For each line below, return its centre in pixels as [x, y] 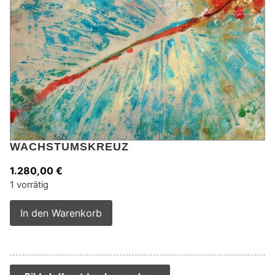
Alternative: [139, 208]
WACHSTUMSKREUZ [69, 146]
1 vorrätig [29, 184]
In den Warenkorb [61, 213]
